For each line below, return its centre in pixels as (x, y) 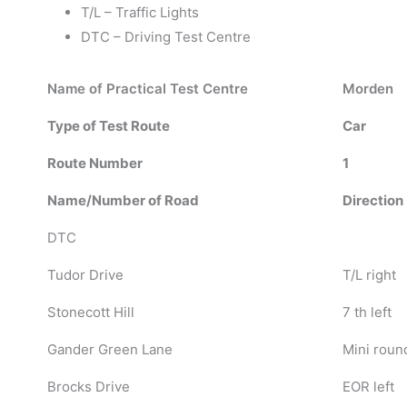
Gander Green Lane (109, 349)
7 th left (367, 312)
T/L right (369, 274)
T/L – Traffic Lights (140, 12)
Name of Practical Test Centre (147, 88)
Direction (372, 200)
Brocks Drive (88, 386)
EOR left (368, 386)
